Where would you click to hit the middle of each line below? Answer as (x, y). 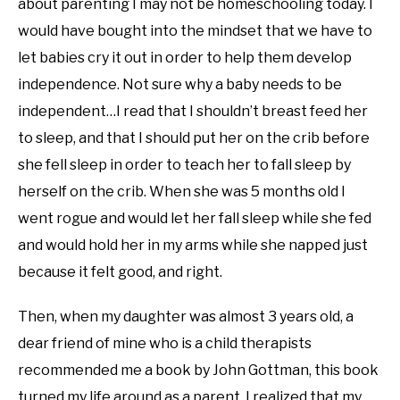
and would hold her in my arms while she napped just (193, 245)
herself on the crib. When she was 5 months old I (182, 192)
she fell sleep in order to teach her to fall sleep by (184, 165)
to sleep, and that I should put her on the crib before (194, 138)
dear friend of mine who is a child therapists (165, 343)
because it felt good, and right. (120, 272)
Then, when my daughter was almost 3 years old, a (186, 317)
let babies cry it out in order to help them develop (185, 58)
